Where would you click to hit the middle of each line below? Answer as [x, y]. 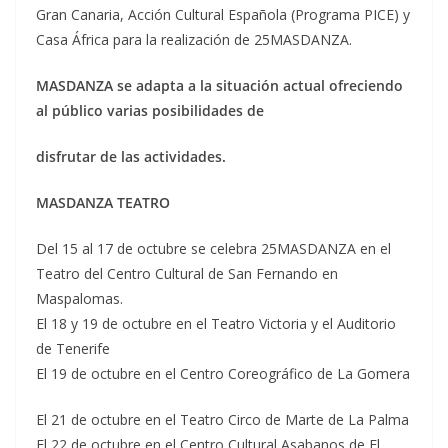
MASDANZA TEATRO [103, 202]
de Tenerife [73, 348]
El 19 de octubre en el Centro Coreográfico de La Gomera [223, 373]
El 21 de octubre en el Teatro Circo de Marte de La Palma [222, 419]
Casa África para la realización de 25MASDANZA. [194, 39]
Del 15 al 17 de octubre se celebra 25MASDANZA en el [213, 248]
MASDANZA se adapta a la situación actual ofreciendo [219, 85]
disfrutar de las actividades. [131, 156]
